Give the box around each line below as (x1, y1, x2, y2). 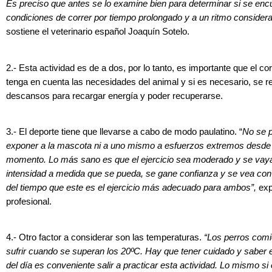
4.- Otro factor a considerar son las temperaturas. (6, 233, 204, 243)
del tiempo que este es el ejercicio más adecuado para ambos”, (6, 183, 256, 193)
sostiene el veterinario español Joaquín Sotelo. (6, 27, 189, 37)
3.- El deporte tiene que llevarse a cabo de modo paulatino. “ (6, 127, 242, 137)
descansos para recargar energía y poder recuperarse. (6, 90, 223, 101)
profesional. (6, 197, 52, 207)
